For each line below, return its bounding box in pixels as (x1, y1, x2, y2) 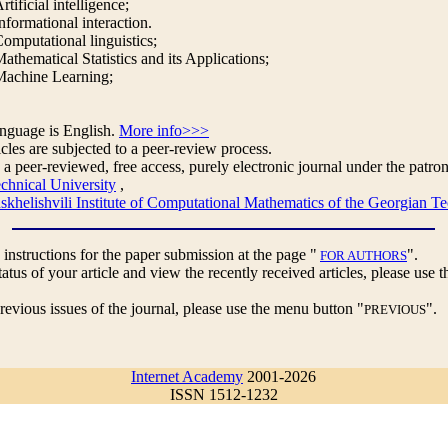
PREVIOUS (364, 302, 426, 317)
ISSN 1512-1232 (169, 386, 278, 403)
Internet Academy (131, 368, 243, 385)
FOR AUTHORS (320, 248, 407, 263)
